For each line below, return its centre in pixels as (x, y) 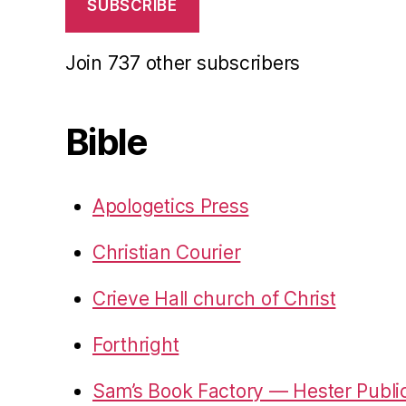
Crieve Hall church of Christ (214, 298)
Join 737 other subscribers (183, 63)
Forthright (136, 344)
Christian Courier (167, 252)
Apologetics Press (171, 206)
